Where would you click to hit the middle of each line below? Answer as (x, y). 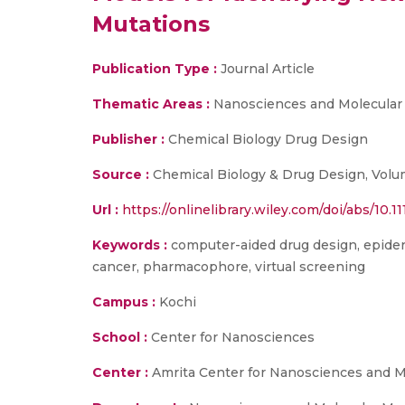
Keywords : (130, 245)
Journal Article (266, 69)
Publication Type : (155, 69)
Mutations (151, 24)
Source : (121, 174)
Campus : (124, 302)
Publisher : (130, 139)
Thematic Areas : (151, 104)
